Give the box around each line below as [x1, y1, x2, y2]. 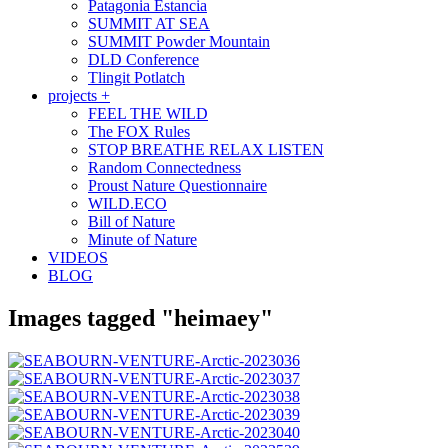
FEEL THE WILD [88, 105, 208, 123]
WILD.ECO [88, 195, 167, 213]
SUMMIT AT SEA [88, 15, 210, 33]
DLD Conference [88, 51, 199, 69]
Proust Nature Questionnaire [88, 177, 267, 195]
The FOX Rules [88, 123, 190, 141]
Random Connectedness [88, 159, 241, 177]
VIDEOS [48, 249, 108, 267]
